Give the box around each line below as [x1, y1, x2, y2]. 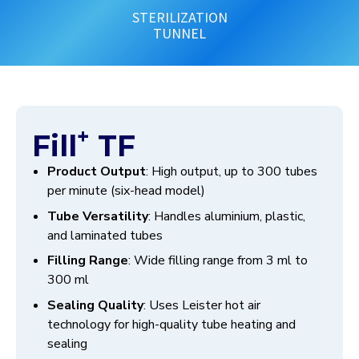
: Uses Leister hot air [143, 296, 261, 314]
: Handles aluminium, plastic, [148, 207, 306, 225]
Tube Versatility [47, 207, 149, 225]
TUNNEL [153, 24, 206, 42]
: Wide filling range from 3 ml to [128, 252, 309, 270]
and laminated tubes [47, 226, 163, 244]
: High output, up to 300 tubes [146, 163, 318, 180]
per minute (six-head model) [47, 182, 206, 200]
